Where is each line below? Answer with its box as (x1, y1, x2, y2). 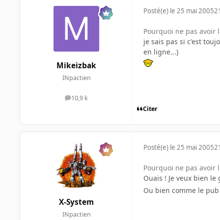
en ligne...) (143, 47, 178, 56)
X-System (59, 196, 94, 207)
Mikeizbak (56, 60, 96, 71)
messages (76, 96, 105, 105)
